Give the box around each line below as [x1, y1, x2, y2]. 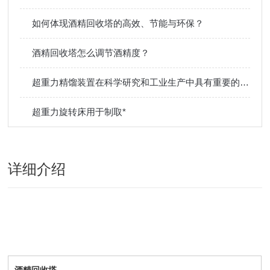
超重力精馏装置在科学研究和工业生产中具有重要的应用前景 [240, 77, 250, 87]
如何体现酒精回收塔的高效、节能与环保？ [32, 18, 204, 28]
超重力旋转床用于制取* [32, 107, 127, 117]
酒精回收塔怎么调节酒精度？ [32, 48, 150, 58]
